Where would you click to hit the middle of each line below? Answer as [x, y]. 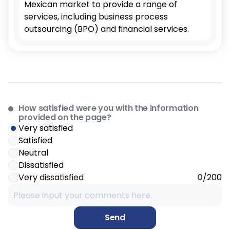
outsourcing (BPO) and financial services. [107, 29]
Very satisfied [46, 128]
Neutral [33, 153]
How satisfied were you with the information [109, 108]
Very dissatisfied [51, 177]
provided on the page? [65, 117]
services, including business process [96, 17]
